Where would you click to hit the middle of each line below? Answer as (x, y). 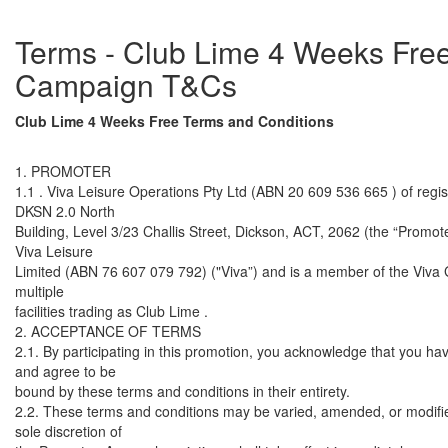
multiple (39, 291)
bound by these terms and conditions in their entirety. (182, 391)
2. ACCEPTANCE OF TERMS (108, 331)
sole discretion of (68, 431)
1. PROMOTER (63, 171)
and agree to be (65, 371)
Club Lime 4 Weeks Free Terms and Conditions (174, 121)
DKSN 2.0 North (65, 211)
